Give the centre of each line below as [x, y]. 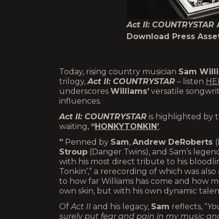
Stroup [73, 152]
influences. [80, 101]
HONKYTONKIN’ [127, 126]
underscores [85, 91]
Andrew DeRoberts [174, 142]
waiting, [75, 126]
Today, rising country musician [119, 72]
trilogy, [73, 81]
